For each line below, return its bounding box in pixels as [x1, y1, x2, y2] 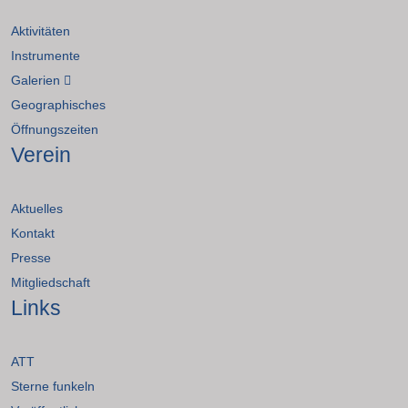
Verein [11, 142, 71, 167]
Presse [11, 250, 51, 265]
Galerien [11, 72, 60, 87]
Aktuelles [11, 200, 63, 216]
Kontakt [11, 225, 55, 240]
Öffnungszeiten [11, 121, 98, 137]
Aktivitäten [11, 23, 70, 38]
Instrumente [11, 47, 80, 63]
